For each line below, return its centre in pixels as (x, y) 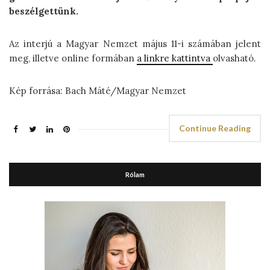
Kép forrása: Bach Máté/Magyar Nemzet (98, 91)
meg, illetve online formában (73, 58)
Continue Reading (215, 128)
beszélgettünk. (44, 11)
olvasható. (234, 58)
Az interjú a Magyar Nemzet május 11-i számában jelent (135, 44)
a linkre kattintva (175, 58)
